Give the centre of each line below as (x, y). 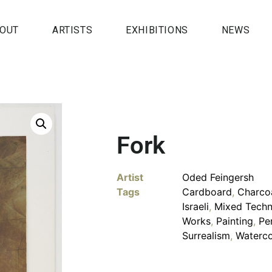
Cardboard (207, 192)
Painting (235, 221)
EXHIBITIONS (157, 30)
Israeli (195, 206)
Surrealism (206, 236)
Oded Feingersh (218, 177)
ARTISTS (72, 30)
